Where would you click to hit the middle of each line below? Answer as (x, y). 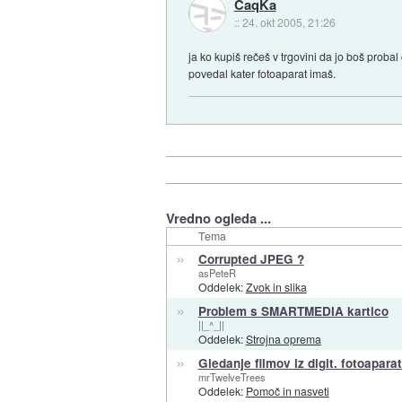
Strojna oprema (283, 339)
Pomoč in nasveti (287, 391)
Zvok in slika (276, 287)
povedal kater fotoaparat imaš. (262, 74)
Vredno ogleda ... (218, 218)
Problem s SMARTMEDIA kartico (293, 311)
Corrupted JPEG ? (251, 259)
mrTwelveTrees (232, 377)
